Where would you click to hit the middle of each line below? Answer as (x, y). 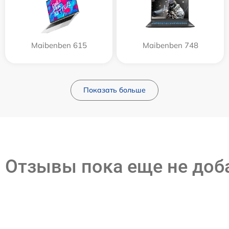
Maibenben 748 (170, 45)
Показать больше (114, 90)
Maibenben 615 (59, 45)
